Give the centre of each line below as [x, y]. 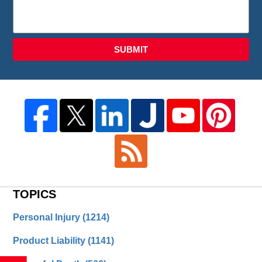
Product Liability [51, 240]
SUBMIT [131, 49]
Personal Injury [48, 217]
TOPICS [35, 194]
